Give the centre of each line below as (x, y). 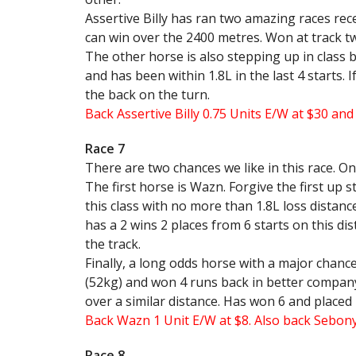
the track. (113, 244)
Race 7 (105, 149)
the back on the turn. (147, 95)
